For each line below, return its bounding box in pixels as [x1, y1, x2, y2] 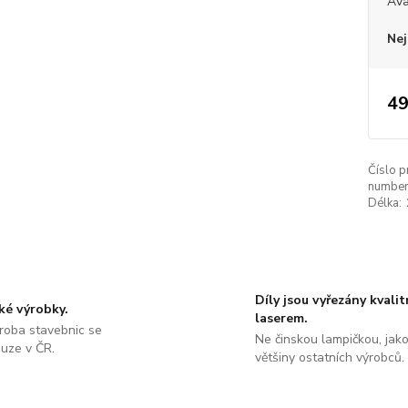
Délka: [367, 195, 402, 211]
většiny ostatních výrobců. [254, 349, 404, 366]
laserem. [254, 310, 308, 327]
